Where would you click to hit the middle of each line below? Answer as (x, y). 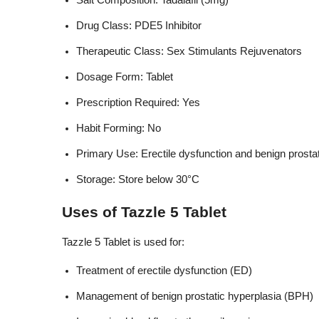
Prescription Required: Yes (138, 103)
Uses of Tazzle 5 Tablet (144, 212)
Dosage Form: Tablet (125, 77)
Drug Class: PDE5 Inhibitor (139, 26)
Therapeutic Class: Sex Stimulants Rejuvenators (189, 51)
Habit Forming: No (119, 128)
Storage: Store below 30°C (138, 179)
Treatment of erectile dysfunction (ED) (164, 271)
